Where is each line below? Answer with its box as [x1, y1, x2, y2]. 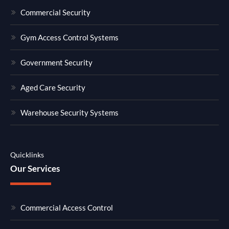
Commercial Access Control [20, 203, 113, 213]
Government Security [20, 58, 93, 67]
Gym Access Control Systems [20, 33, 119, 42]
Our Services [10, 163, 60, 174]
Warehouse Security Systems [20, 108, 119, 118]
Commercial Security [20, 8, 90, 17]
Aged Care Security [20, 83, 85, 93]
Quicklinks [10, 150, 44, 159]
